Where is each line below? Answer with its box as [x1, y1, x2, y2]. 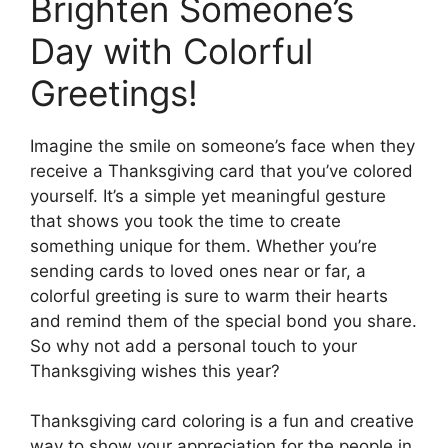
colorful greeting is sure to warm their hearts [30, 285, 388, 306]
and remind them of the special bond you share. [30, 310, 417, 331]
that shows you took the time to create [30, 210, 341, 231]
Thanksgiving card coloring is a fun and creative [30, 411, 414, 432]
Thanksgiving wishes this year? [30, 360, 280, 381]
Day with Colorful [30, 29, 313, 72]
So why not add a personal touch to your [30, 335, 357, 356]
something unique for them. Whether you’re [30, 235, 377, 256]
